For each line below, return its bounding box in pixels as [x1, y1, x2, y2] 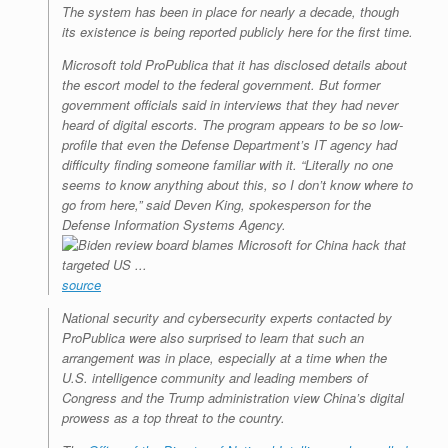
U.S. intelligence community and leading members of [62, 367, 368, 387]
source [62, 274, 101, 294]
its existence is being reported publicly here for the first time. [62, 21, 413, 41]
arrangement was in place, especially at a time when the [62, 347, 387, 367]
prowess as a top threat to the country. [62, 407, 285, 427]
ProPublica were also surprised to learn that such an [62, 327, 364, 347]
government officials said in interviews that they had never [62, 94, 398, 114]
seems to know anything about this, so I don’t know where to [62, 174, 413, 194]
